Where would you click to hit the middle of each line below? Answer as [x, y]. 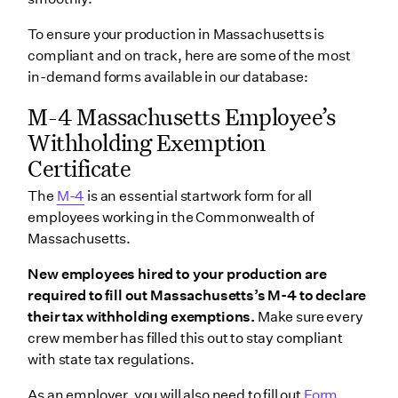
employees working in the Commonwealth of [171, 218]
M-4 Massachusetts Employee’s [182, 116]
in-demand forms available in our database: [168, 77]
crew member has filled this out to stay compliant [185, 338]
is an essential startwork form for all [199, 196]
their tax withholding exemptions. [142, 317]
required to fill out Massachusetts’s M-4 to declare [197, 296]
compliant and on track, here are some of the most [189, 56]
